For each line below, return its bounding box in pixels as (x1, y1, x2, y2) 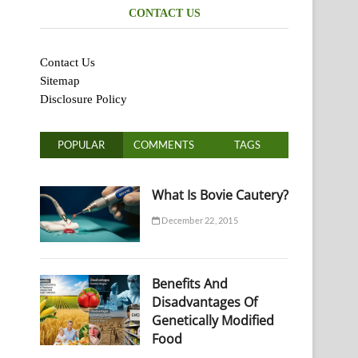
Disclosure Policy (40, 92, 127, 105)
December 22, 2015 (160, 214, 238, 225)
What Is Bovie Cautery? (151, 185, 288, 204)
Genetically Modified (151, 311, 274, 329)
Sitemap (40, 74, 80, 87)
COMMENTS (133, 137, 195, 151)
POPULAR (58, 137, 105, 151)
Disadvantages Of (151, 292, 257, 311)
